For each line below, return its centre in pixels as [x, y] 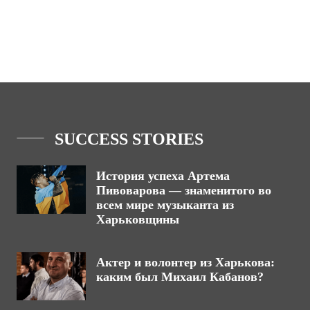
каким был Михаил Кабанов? [180, 277]
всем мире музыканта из [165, 205]
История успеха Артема [163, 176]
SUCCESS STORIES [129, 139]
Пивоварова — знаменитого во [184, 190]
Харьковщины [138, 219]
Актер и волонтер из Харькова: [185, 262]
